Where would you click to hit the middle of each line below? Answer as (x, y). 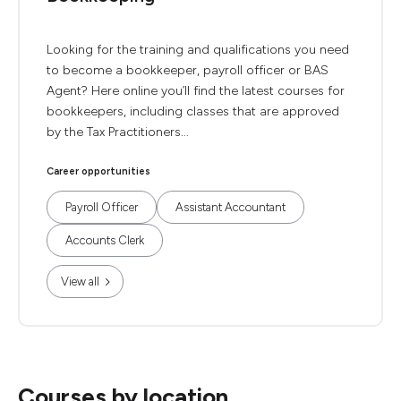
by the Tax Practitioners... (118, 132)
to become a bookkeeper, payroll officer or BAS (188, 70)
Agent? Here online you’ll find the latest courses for (196, 91)
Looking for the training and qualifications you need (198, 50)
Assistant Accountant (230, 207)
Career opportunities (98, 171)
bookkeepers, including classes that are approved (193, 111)
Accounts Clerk (105, 240)
